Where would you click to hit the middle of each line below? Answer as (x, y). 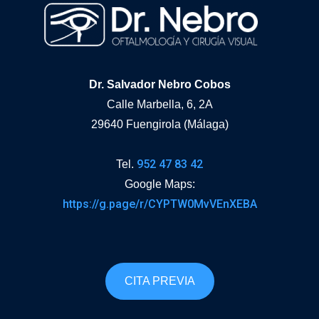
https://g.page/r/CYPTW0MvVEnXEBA (159, 204)
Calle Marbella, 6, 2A (159, 104)
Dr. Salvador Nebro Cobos (159, 84)
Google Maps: (159, 184)
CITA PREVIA (159, 281)
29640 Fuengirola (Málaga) (159, 124)
